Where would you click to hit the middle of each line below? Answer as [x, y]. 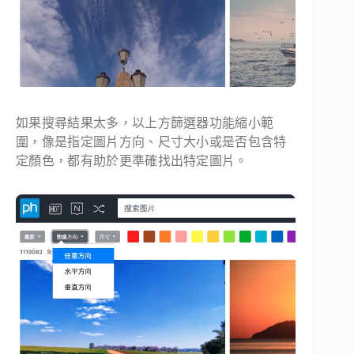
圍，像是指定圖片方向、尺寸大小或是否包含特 [151, 142]
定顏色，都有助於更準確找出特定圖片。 [132, 161]
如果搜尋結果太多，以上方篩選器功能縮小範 [145, 123]
